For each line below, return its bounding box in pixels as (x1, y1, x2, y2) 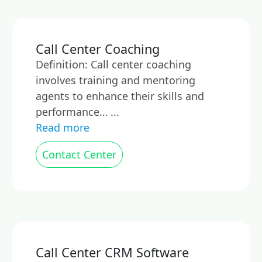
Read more (36, 120, 89, 135)
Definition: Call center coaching (36, 57, 191, 71)
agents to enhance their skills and (36, 89, 204, 103)
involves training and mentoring (36, 73, 195, 87)
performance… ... (36, 105, 119, 119)
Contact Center (42, 147, 116, 161)
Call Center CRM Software (36, 244, 189, 261)
